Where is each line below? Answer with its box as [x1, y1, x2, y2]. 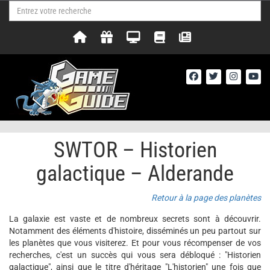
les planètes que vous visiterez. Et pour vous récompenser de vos [9, 238, 261, 248]
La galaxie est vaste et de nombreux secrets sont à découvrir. [9, 214, 261, 224]
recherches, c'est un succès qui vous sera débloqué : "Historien [9, 250, 261, 260]
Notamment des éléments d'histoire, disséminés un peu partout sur [9, 226, 261, 236]
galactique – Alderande [36, 161, 234, 186]
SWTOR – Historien [53, 137, 217, 163]
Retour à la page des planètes [151, 193, 261, 202]
